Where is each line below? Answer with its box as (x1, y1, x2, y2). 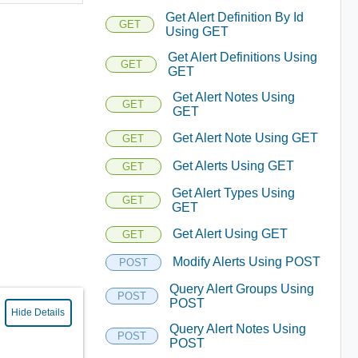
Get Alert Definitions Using (168, 50, 318, 64)
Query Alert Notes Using (169, 321, 306, 336)
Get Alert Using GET (172, 227, 288, 241)
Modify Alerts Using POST (172, 255, 320, 268)
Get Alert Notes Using (172, 89, 295, 104)
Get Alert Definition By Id (165, 10, 304, 24)
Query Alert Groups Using (169, 281, 314, 296)
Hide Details (11, 307, 66, 318)
